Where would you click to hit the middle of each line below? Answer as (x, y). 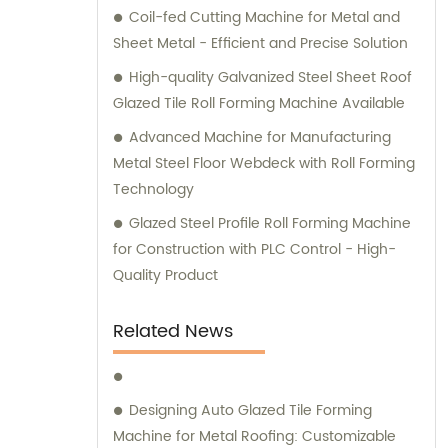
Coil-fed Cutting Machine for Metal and (264, 18)
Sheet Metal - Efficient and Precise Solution (260, 44)
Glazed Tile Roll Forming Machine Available (259, 104)
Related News (173, 332)
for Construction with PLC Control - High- (254, 250)
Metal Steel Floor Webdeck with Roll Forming (264, 164)
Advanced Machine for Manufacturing (260, 138)
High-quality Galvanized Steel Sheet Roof (270, 78)
